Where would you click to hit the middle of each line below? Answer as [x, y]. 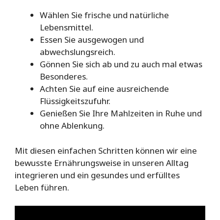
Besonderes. [64, 77]
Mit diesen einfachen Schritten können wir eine [106, 150]
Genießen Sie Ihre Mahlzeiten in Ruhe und [121, 113]
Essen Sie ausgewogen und [92, 40]
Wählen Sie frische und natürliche [104, 15]
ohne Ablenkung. [72, 126]
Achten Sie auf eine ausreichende [104, 89]
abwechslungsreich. [78, 52]
